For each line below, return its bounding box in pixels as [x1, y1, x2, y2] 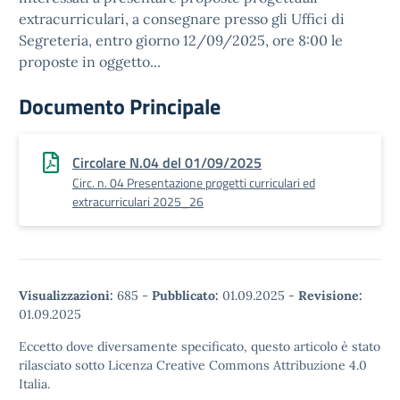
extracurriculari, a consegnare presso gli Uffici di [19, 10, 345, 28]
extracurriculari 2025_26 [72, 192, 204, 211]
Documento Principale [19, 90, 221, 122]
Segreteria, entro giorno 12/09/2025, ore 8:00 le [19, 31, 343, 49]
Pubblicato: [152, 287, 219, 304]
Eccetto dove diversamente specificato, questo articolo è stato [19, 338, 380, 354]
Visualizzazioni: [19, 287, 113, 304]
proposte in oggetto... [19, 53, 161, 71]
